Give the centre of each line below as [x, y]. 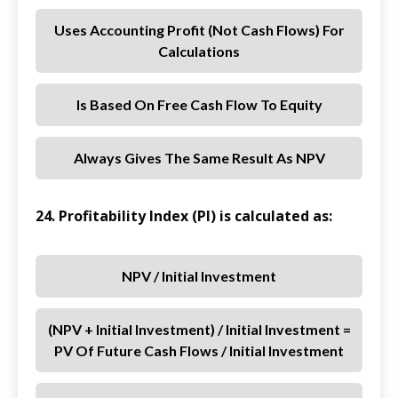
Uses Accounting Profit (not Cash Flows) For [199, 30]
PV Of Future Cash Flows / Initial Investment [199, 351]
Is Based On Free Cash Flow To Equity [199, 105]
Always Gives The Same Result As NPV [199, 158]
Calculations [199, 52]
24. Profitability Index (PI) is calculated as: [184, 216]
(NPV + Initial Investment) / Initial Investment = [199, 330]
